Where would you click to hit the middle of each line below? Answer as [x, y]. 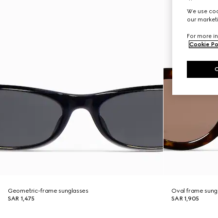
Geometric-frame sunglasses [48, 191]
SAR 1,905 [185, 199]
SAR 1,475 [21, 199]
